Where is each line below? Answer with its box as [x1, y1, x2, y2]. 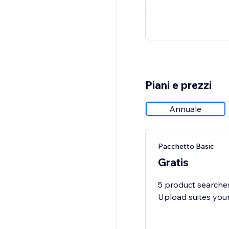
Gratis [157, 155, 189, 169]
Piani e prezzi [145, 78, 212, 92]
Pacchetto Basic [157, 142, 214, 151]
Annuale [169, 104, 202, 114]
